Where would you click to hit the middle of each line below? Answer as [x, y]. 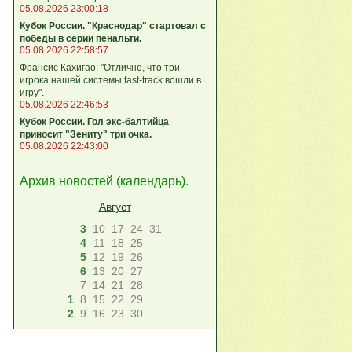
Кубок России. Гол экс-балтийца [94, 121]
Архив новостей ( [70, 181]
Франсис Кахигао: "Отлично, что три [100, 67]
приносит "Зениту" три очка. [86, 134]
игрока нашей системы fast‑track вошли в [110, 80]
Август [115, 207]
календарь [151, 181]
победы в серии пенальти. [81, 38]
